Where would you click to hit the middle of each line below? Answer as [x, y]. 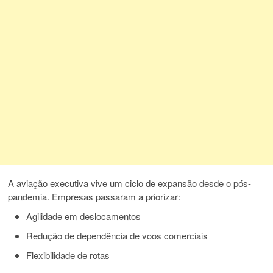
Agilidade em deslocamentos [84, 216]
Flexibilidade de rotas [68, 255]
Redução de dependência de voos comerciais [117, 236]
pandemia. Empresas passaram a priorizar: [94, 197]
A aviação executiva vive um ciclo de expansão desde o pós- [130, 183]
